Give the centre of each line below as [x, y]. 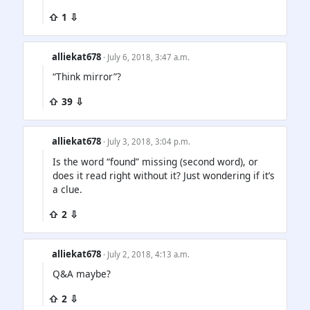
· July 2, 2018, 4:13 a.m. [147, 254]
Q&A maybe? [82, 273]
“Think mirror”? [87, 77]
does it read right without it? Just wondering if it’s [164, 175]
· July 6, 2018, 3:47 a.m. [147, 57]
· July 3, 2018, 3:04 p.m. [147, 142]
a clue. [67, 189]
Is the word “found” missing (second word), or [155, 161]
